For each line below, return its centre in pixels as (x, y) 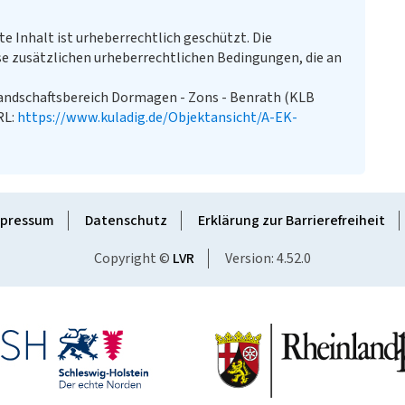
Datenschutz (126, 221)
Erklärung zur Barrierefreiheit (291, 221)
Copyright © (133, 259)
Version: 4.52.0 (268, 259)
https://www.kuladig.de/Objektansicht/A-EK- (157, 118)
